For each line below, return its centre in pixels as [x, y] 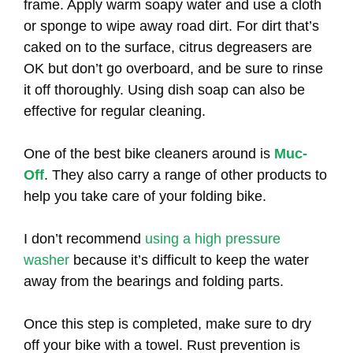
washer [46, 260]
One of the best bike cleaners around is [149, 153]
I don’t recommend [84, 238]
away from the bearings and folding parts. [154, 281]
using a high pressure [213, 238]
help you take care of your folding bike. [145, 196]
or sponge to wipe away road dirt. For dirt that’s [171, 26]
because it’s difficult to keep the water [189, 260]
